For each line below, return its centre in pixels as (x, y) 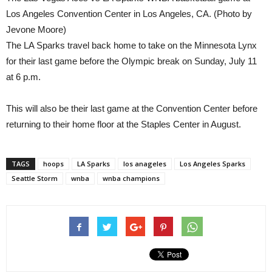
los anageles (145, 164)
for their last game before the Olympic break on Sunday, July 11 (131, 61)
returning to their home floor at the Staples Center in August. (124, 124)
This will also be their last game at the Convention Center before (132, 109)
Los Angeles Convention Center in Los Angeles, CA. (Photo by (129, 14)
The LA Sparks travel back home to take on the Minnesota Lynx (131, 46)
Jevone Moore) (36, 30)
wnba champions (131, 178)
